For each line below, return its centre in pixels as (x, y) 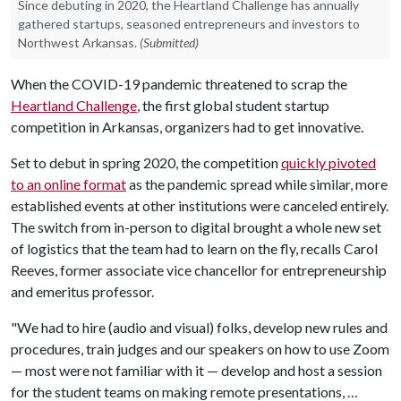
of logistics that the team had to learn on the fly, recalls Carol (194, 248)
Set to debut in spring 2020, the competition (146, 162)
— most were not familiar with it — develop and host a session (196, 370)
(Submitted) (169, 43)
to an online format (68, 184)
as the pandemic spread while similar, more (257, 184)
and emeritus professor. (84, 291)
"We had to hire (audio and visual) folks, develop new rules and (199, 327)
